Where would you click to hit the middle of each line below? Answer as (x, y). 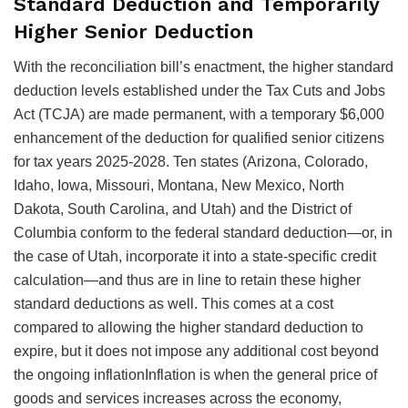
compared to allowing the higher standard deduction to (189, 328)
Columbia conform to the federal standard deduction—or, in (203, 233)
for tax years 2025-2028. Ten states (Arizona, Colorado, (191, 162)
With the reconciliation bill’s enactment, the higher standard (204, 67)
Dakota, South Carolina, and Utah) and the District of (183, 209)
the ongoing (54, 375)
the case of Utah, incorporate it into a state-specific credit (195, 257)
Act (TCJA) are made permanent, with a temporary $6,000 (199, 115)
